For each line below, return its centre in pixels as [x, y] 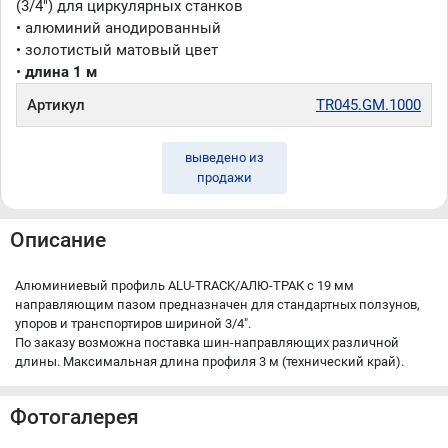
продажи [224, 177]
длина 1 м [61, 72]
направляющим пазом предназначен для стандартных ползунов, [217, 304]
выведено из [224, 157]
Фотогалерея [74, 417]
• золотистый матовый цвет [117, 50]
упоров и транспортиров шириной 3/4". [133, 323]
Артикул [56, 105]
